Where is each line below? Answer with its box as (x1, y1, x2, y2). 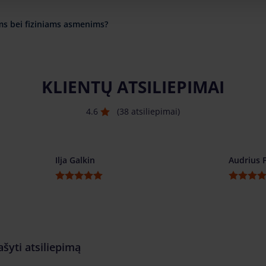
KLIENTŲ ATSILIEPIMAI (42, 75, 224, 99)
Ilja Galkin (55, 154, 96, 166)
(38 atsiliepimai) (117, 106, 180, 118)
